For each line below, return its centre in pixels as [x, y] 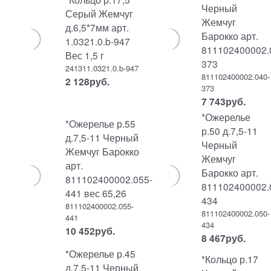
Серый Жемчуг [100, 13]
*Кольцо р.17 [230, 259]
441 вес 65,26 [96, 193]
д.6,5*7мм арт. [97, 27]
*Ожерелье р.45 [101, 253]
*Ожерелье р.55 [101, 123]
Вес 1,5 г [85, 55]
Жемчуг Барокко [103, 151]
